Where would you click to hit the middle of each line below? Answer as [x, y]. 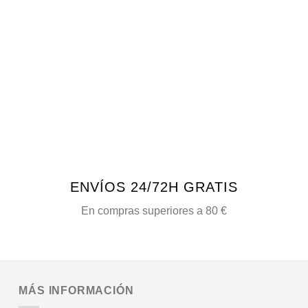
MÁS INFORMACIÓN [76, 290]
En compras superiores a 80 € [154, 210]
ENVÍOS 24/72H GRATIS [154, 187]
